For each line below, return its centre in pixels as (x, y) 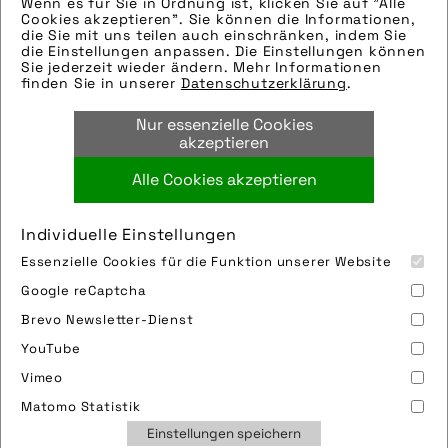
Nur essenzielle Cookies (224, 124)
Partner (297, 389)
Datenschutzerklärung (263, 83)
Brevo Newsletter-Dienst (107, 319)
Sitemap (207, 389)
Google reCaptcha (83, 290)
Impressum (106, 389)
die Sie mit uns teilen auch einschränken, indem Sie (214, 35)
